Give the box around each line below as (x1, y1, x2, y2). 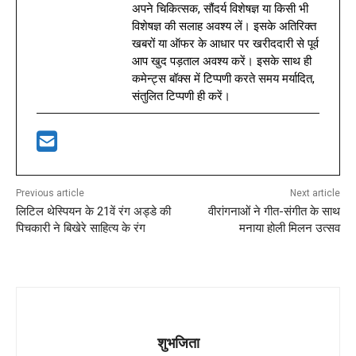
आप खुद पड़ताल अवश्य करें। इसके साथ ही (132, 53, 311, 68)
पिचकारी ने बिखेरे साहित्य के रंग (16, 220, 145, 235)
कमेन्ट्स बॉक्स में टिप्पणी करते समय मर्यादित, (132, 71, 315, 86)
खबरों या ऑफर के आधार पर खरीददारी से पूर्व (132, 36, 319, 51)
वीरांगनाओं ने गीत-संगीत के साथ (207, 203, 340, 219)
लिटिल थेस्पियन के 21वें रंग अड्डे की (16, 203, 171, 219)
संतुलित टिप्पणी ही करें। (132, 88, 230, 103)
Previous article (16, 187, 84, 199)
